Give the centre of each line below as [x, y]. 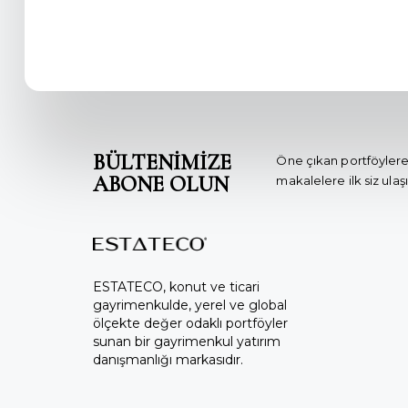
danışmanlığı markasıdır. [168, 359]
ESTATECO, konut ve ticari [176, 286]
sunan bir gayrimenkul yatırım [187, 341]
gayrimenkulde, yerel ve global [190, 305]
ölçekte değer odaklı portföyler [190, 323]
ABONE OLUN [161, 184]
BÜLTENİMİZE [162, 162]
